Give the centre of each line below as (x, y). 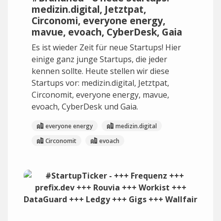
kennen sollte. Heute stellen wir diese (100, 71)
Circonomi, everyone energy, (98, 20)
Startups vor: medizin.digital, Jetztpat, (100, 83)
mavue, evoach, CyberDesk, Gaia (107, 32)
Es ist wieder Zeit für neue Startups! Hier (106, 47)
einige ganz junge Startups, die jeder (99, 59)
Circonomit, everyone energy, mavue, (100, 95)
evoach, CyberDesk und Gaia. (85, 107)
